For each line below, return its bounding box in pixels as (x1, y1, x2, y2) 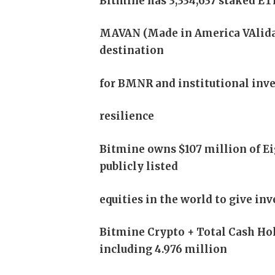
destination (99, 44, 165, 58)
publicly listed (99, 160, 179, 173)
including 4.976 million (99, 243, 228, 257)
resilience (99, 110, 155, 123)
